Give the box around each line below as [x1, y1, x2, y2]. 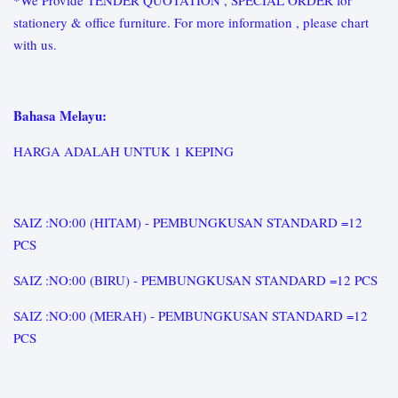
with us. [13, 36, 57, 54]
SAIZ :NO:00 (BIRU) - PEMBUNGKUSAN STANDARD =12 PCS [13, 271, 378, 290]
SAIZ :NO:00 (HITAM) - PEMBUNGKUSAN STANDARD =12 [13, 213, 362, 232]
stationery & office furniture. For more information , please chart [13, 13, 369, 32]
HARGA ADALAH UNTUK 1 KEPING [13, 142, 234, 161]
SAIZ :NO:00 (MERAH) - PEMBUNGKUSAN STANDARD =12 [13, 306, 368, 325]
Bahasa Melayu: [13, 106, 107, 126]
